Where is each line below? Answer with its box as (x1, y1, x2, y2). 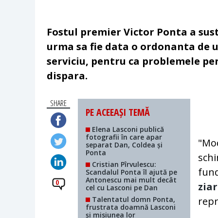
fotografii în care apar (86, 132, 163, 142)
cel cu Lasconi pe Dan (86, 183, 158, 193)
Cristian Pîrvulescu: (90, 160, 157, 169)
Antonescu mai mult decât (86, 175, 177, 185)
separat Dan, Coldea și (86, 140, 163, 150)
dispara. (47, 69, 88, 83)
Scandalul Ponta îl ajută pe (86, 167, 178, 177)
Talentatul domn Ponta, (90, 195, 176, 204)
